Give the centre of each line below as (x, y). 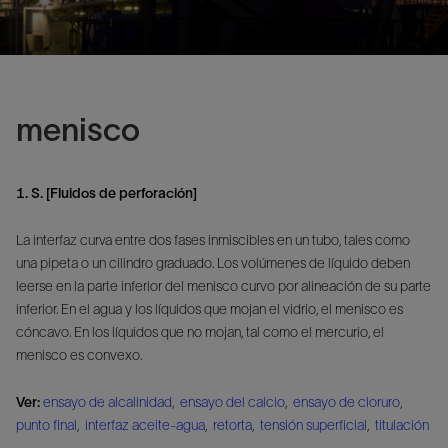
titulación (402, 424)
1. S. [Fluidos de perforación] (106, 192)
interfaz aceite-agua (145, 424)
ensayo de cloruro (346, 401)
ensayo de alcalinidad (107, 401)
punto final (46, 424)
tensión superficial (313, 424)
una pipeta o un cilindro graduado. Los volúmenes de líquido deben (213, 262)
